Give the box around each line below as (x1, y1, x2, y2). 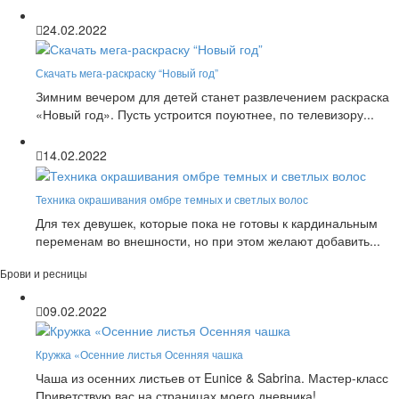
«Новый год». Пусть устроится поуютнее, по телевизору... (36, 105, 374, 124)
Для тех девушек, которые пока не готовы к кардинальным (36, 213, 378, 232)
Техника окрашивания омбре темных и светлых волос (36, 191, 308, 207)
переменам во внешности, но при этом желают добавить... (36, 231, 380, 249)
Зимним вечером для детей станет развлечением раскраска (36, 87, 389, 106)
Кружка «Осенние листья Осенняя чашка (36, 346, 243, 362)
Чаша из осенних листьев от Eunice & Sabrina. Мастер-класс (36, 368, 388, 387)
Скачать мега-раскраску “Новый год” (36, 65, 218, 81)
